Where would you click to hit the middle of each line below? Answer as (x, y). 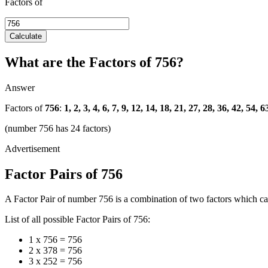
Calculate (26, 36)
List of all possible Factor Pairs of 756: (77, 220)
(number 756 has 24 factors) (58, 128)
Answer (20, 87)
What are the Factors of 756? (94, 62)
